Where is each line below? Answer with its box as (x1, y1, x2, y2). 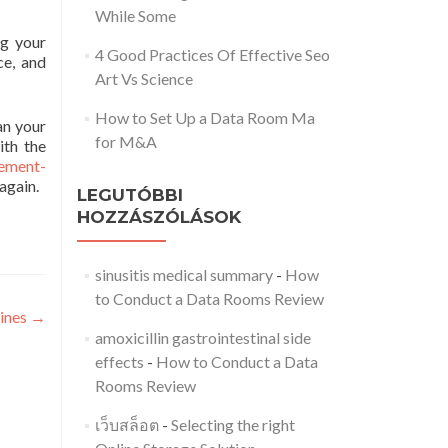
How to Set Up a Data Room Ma (94, 108, 315, 127)
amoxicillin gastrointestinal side (94, 328, 311, 347)
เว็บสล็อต (94, 415, 159, 434)
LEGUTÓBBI (77, 185, 183, 205)
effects (94, 352, 144, 371)
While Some (94, 6, 176, 25)
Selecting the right (170, 415, 295, 434)
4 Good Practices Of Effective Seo (94, 45, 330, 64)
